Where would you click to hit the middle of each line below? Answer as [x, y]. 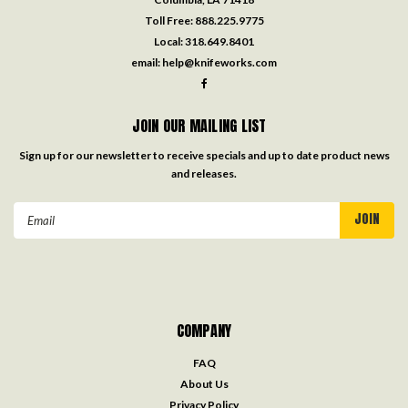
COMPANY [204, 331]
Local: [169, 42]
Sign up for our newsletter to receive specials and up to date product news [204, 156]
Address [38, 231]
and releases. [204, 174]
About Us [204, 384]
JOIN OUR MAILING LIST [199, 126]
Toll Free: [169, 21]
